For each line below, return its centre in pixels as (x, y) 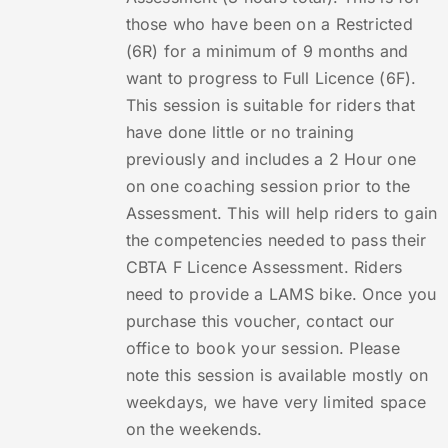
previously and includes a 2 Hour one (271, 159)
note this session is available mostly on (277, 375)
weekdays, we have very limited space (276, 402)
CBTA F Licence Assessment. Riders (264, 267)
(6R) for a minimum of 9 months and (267, 51)
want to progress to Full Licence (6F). (271, 78)
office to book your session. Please (262, 348)
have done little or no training (239, 132)
